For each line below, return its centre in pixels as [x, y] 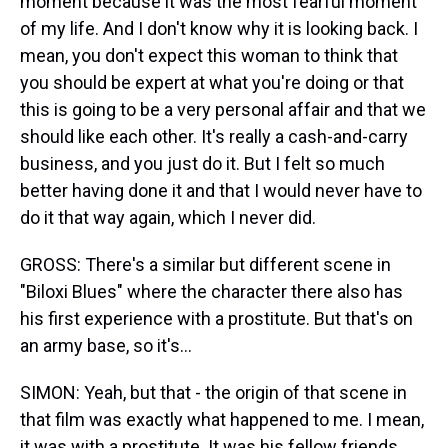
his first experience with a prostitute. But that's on [216, 318]
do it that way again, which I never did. [168, 217]
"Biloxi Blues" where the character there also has [211, 291]
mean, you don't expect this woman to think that [209, 55]
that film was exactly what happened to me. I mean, [222, 419]
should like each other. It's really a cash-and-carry [214, 136]
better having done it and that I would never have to [221, 190]
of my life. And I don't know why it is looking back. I [219, 28]
